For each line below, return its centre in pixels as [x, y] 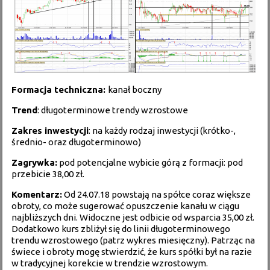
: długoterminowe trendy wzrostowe [113, 110]
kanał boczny [135, 89]
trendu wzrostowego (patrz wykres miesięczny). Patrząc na [133, 240]
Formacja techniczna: [60, 89]
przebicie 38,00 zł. [48, 174]
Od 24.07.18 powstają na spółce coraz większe [157, 194]
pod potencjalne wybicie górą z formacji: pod [150, 162]
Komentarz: [37, 194]
